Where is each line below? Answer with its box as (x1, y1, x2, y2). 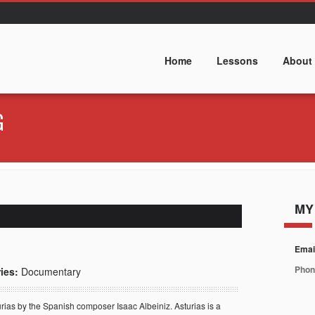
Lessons (217, 53, 258, 67)
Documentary (21, 264, 81, 278)
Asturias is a (174, 300, 221, 311)
